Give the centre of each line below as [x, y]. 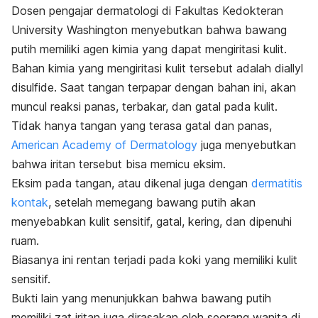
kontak [30, 203]
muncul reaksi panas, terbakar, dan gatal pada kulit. [144, 107]
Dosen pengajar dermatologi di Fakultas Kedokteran [147, 11]
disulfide [33, 88]
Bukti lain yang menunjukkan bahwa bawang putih [141, 298]
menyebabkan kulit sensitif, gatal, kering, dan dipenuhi [152, 222]
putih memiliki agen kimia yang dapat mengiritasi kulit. [149, 49]
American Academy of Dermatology [104, 145]
